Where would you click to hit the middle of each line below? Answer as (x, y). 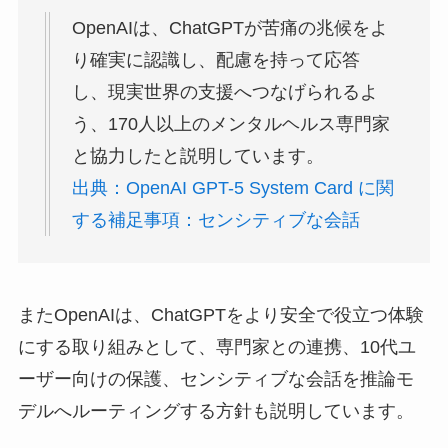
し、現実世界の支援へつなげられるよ (224, 92)
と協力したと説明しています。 (197, 156)
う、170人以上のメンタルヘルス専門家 (230, 124)
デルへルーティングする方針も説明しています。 (215, 410)
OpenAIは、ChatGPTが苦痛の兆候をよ (229, 28)
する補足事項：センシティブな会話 (215, 220)
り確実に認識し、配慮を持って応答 (215, 60)
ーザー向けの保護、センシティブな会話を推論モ (215, 378)
